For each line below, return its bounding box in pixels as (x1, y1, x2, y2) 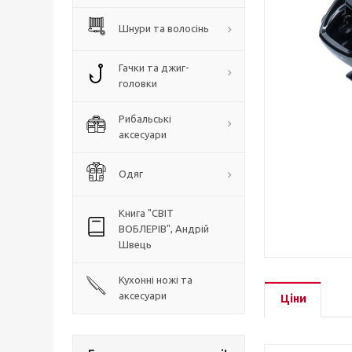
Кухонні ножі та (119, 274, 192, 285)
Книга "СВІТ (119, 207, 174, 218)
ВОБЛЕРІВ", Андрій (119, 223, 209, 234)
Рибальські (119, 113, 171, 124)
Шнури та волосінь (119, 23, 209, 34)
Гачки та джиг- (119, 62, 189, 73)
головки (119, 78, 157, 89)
